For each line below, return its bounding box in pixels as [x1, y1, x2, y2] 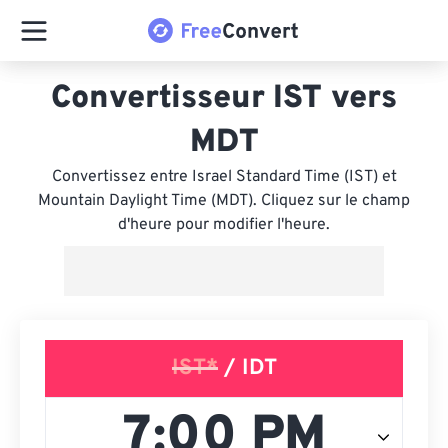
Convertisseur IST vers [51, 79, 397, 119]
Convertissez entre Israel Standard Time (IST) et [51, 167, 397, 187]
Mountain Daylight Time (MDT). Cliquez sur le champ [38, 191, 410, 211]
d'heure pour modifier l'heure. [118, 215, 330, 235]
